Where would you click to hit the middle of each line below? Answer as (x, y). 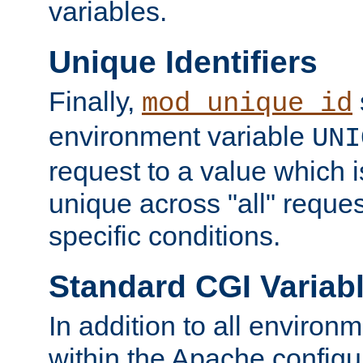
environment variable (180, 137)
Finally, (95, 102)
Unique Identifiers (183, 62)
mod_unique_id (247, 104)
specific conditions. (164, 236)
